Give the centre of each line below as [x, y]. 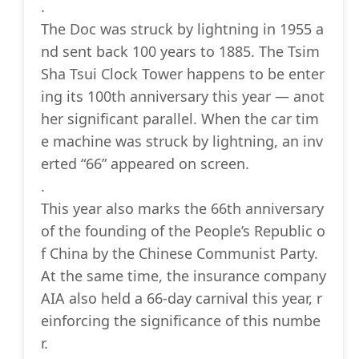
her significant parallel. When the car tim [180, 119]
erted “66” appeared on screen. [145, 164]
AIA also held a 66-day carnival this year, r [182, 298]
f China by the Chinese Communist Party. [179, 254]
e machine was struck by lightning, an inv [182, 141]
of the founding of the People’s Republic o [183, 231]
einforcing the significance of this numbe [181, 321]
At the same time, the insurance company [184, 276]
